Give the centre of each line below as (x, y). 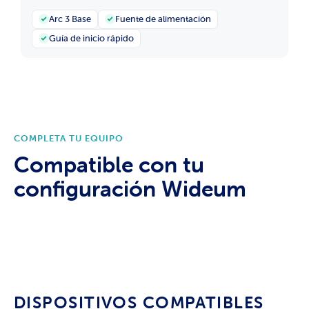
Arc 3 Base (70, 19)
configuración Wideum (130, 188)
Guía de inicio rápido (91, 38)
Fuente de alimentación (163, 19)
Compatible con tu (109, 164)
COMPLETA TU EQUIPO (69, 138)
